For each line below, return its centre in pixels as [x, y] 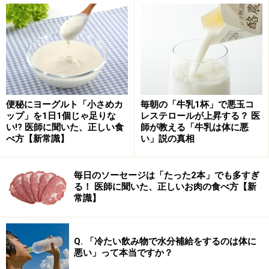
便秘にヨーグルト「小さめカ [65, 105]
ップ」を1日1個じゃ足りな [61, 116]
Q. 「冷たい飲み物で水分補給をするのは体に [165, 241]
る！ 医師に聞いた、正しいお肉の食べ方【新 [165, 187]
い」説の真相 [168, 139]
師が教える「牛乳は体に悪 [195, 128]
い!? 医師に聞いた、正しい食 [65, 128]
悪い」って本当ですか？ [123, 252]
